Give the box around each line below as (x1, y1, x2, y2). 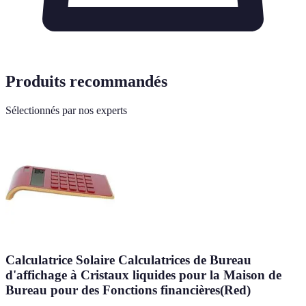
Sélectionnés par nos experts (5, 105, 127, 117)
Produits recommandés (5, 72, 167, 91)
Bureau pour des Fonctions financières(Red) (5, 282, 251, 297)
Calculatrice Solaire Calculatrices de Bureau (5, 252, 251, 267)
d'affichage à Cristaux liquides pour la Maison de (5, 267, 281, 282)
